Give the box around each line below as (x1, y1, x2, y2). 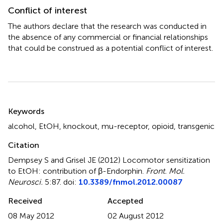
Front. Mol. (146, 166, 185, 176)
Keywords (8, 106, 44, 116)
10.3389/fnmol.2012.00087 (79, 177, 183, 187)
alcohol (8, 121, 35, 131)
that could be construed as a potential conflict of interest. (8, 43, 213, 53)
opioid (152, 121, 174, 131)
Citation (8, 140, 39, 150)
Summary (7, 97, 60, 112)
